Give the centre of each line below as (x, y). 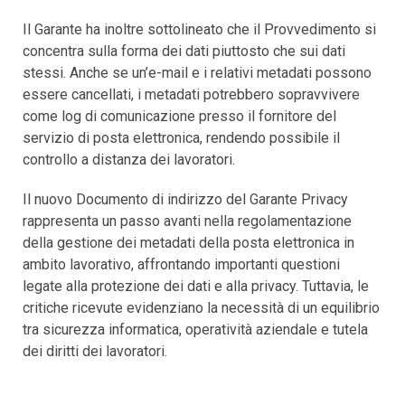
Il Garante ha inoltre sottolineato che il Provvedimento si (199, 29)
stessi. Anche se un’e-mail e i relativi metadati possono (197, 72)
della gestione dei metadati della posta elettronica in (188, 242)
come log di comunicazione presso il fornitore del (179, 116)
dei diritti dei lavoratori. (95, 351)
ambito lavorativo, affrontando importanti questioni (181, 264)
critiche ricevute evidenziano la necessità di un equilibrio (201, 307)
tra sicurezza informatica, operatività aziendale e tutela (195, 329)
